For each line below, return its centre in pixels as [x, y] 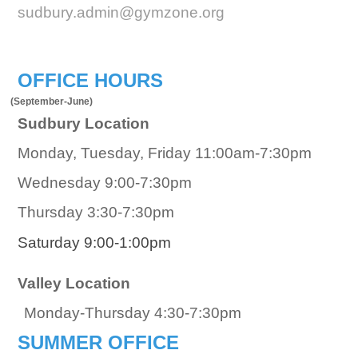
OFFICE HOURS [90, 81]
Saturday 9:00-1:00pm [96, 243]
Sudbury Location [83, 124]
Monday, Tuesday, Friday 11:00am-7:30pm [164, 153]
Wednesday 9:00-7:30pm [106, 183]
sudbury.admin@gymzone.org [121, 12]
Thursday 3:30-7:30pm [97, 213]
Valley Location [74, 283]
